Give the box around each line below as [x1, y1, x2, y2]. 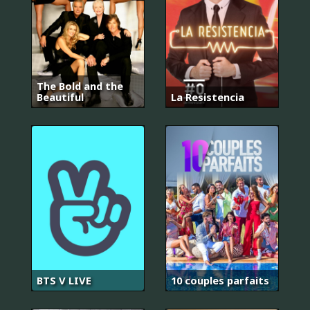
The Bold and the [37, 78, 123, 93]
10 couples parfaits [171, 273, 269, 287]
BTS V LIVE [37, 273, 91, 287]
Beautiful [37, 89, 84, 104]
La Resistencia [171, 89, 244, 104]
